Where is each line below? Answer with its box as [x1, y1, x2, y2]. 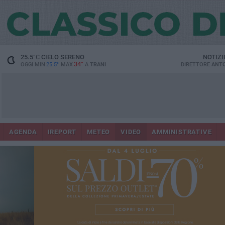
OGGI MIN [20, 61, 45, 68]
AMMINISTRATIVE [152, 128, 212, 136]
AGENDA [9, 128, 37, 136]
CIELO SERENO [39, 53, 84, 61]
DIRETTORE [180, 61, 211, 68]
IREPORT [47, 128, 77, 136]
